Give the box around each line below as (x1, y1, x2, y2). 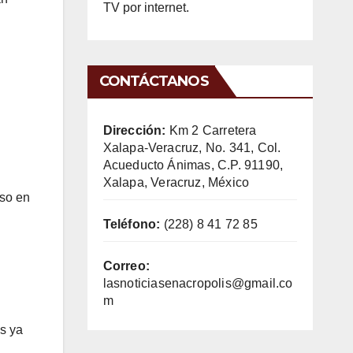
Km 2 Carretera (165, 123, 257, 137)
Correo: (102, 258, 150, 273)
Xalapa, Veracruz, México (102, 175, 250, 189)
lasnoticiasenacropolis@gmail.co (102, 276, 293, 290)
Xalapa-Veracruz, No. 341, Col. (102, 140, 281, 154)
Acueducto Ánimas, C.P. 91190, (102, 158, 284, 172)
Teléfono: (102, 217, 161, 231)
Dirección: (102, 123, 166, 137)
